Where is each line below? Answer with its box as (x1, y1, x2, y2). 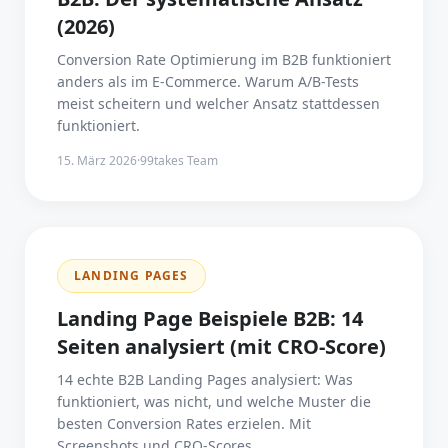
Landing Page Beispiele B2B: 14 (57, 305, 363, 332)
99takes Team (140, 152, 218, 169)
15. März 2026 (57, 152, 137, 169)
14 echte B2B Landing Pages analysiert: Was (57, 370, 353, 389)
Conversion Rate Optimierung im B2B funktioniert (57, 50, 391, 69)
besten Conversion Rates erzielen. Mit (57, 414, 311, 433)
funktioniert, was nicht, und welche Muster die (57, 392, 371, 411)
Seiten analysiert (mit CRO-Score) (57, 333, 386, 360)
